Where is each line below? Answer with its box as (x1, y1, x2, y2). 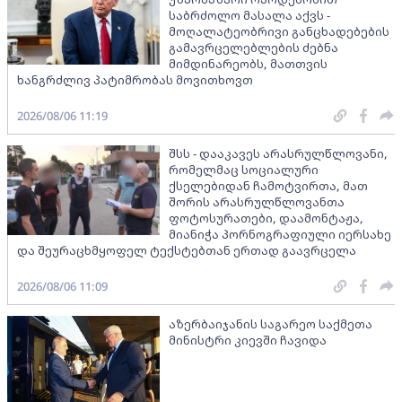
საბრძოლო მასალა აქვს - (169, 6, 330, 23)
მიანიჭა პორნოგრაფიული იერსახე (169, 225, 391, 242)
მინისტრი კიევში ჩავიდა (169, 331, 327, 348)
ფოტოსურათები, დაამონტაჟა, (169, 209, 363, 226)
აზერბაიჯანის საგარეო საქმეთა (169, 315, 372, 332)
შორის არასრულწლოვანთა (169, 193, 345, 210)
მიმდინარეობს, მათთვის (169, 55, 328, 72)
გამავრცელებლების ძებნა (169, 39, 338, 56)
